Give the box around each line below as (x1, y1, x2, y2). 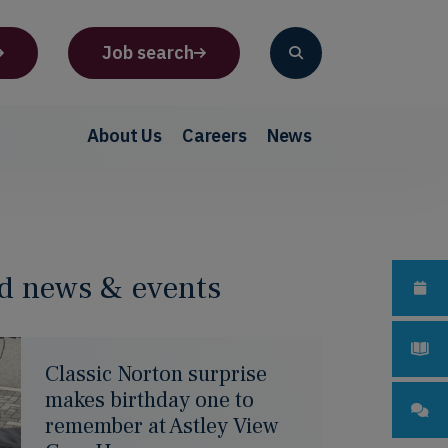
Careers (181, 124, 247, 148)
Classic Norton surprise (45, 360, 267, 388)
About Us (87, 124, 162, 148)
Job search (102, 40, 194, 64)
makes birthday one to (45, 386, 254, 414)
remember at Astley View (45, 412, 279, 440)
